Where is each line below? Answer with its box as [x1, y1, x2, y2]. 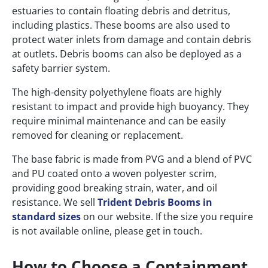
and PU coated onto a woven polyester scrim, [12, 167, 217, 181]
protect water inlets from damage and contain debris [12, 33, 251, 47]
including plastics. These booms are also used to [12, 19, 230, 32]
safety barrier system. [12, 62, 110, 75]
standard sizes [12, 210, 81, 224]
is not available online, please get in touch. [12, 224, 202, 238]
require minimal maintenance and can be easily [12, 114, 226, 128]
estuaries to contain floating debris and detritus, [12, 4, 230, 18]
